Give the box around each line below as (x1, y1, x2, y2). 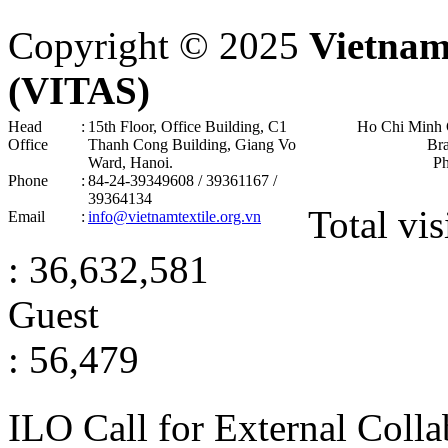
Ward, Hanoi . (88, 153, 173, 171)
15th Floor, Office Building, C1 (88, 117, 287, 135)
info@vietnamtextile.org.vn (88, 207, 261, 225)
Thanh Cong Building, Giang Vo (88, 135, 296, 153)
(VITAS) (8, 68, 150, 112)
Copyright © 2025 (8, 23, 309, 67)
